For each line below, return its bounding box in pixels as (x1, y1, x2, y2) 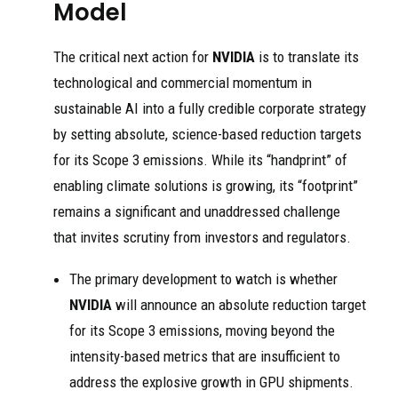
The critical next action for (53, 48, 212, 66)
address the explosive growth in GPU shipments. (69, 373, 354, 391)
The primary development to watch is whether (69, 270, 338, 288)
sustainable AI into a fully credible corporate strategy (53, 99, 366, 117)
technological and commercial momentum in (53, 74, 312, 92)
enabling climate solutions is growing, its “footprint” (53, 177, 358, 195)
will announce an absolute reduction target (112, 296, 366, 314)
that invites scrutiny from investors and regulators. (53, 228, 351, 246)
